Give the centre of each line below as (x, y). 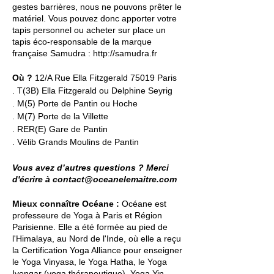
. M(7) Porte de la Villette (60, 116)
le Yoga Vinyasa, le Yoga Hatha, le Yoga (90, 262)
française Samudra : (53, 53)
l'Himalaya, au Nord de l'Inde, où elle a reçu (97, 239)
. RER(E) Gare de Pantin (60, 129)
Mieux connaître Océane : (66, 204)
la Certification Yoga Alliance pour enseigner (97, 250)
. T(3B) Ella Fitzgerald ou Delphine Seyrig (92, 91)
